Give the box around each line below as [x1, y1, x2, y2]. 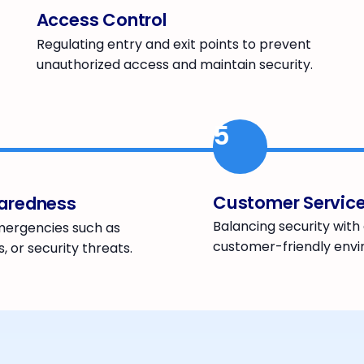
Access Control [36, 8, 167, 32]
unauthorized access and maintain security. [36, 55, 313, 75]
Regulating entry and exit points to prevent [36, 35, 311, 54]
